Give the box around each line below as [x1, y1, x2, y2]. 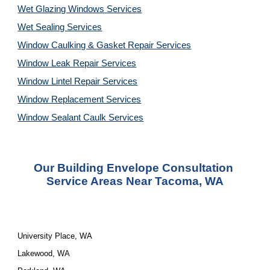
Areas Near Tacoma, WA [88, 175, 224, 187]
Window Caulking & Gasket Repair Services [17, 40, 192, 50]
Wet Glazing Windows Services [17, 4, 142, 14]
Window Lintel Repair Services [17, 77, 138, 86]
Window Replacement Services [17, 95, 142, 104]
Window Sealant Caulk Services [17, 113, 144, 122]
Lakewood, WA [17, 249, 71, 258]
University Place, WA [17, 231, 93, 240]
